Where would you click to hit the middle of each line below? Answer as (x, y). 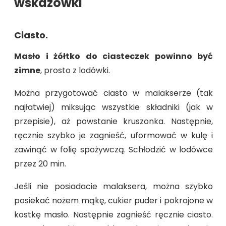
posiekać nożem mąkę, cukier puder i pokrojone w (114, 200)
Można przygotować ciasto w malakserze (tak (114, 93)
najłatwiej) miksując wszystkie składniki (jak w (114, 107)
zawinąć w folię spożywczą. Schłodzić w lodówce (114, 149)
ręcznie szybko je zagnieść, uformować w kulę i (114, 135)
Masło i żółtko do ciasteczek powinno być (114, 56)
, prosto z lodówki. (75, 70)
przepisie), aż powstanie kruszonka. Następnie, (114, 121)
